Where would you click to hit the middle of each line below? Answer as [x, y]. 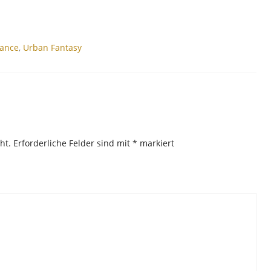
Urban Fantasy [52, 47]
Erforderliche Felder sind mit [73, 143]
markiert [156, 143]
